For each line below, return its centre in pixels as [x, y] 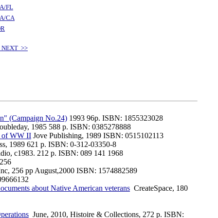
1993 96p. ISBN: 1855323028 [115, 118]
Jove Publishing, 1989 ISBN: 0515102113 [97, 136]
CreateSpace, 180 [159, 188]
